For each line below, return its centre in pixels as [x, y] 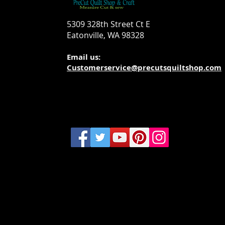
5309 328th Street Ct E [108, 24]
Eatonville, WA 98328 [105, 35]
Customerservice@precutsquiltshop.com [144, 67]
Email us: [86, 57]
